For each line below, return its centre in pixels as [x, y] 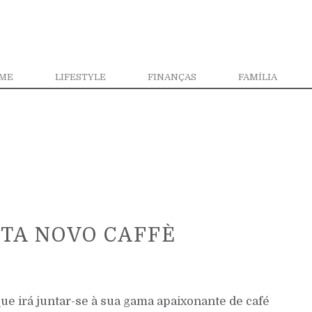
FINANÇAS [172, 77]
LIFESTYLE [80, 77]
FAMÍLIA [258, 77]
